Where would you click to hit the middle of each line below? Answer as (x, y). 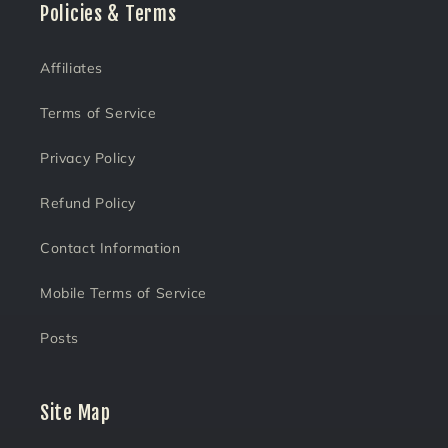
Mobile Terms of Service (123, 293)
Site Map (75, 413)
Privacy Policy (88, 158)
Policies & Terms (108, 14)
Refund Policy (88, 203)
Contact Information (110, 248)
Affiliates (71, 68)
